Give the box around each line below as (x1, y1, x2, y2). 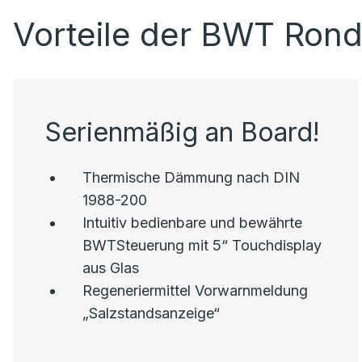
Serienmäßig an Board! (45, 116, 321, 148)
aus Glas (82, 259, 140, 276)
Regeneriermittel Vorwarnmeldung (82, 282, 309, 299)
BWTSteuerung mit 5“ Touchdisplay (82, 237, 322, 254)
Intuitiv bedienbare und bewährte (82, 214, 303, 231)
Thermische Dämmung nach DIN (82, 169, 301, 186)
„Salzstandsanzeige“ (82, 305, 221, 322)
